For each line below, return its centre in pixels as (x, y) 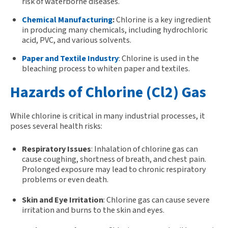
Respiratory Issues (56, 149)
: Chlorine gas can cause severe (156, 200)
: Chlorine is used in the (159, 59)
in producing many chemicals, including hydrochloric (115, 30)
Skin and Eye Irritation (62, 200)
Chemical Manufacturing (67, 19)
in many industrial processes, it (149, 116)
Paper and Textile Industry (70, 59)
